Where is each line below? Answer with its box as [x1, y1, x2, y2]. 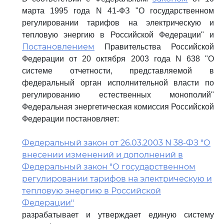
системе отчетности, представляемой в [22, 66, 214, 75]
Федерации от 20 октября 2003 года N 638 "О [22, 54, 214, 63]
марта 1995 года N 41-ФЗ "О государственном [22, 6, 214, 15]
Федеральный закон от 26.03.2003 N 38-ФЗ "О [22, 138, 210, 147]
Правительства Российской [94, 42, 214, 51]
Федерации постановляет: [22, 114, 119, 123]
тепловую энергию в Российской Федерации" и [22, 30, 214, 39]
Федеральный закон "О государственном [22, 162, 195, 171]
